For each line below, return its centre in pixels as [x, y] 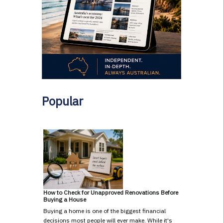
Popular [62, 101]
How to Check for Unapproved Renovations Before [111, 193]
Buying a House [65, 200]
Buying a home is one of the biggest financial [105, 211]
